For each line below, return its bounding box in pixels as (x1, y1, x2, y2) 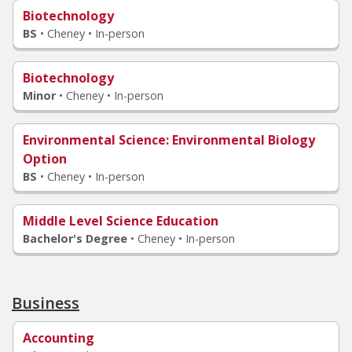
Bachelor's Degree (23, 231, 127, 246)
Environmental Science (23, 131, 166, 148)
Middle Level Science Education (23, 212, 218, 229)
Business (12, 292, 79, 313)
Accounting (23, 329, 94, 346)
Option (23, 150, 67, 167)
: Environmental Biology (166, 131, 315, 148)
